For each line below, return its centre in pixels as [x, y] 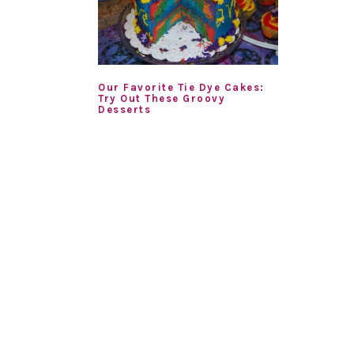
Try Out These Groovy [162, 98]
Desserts [124, 109]
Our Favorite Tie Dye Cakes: [181, 87]
